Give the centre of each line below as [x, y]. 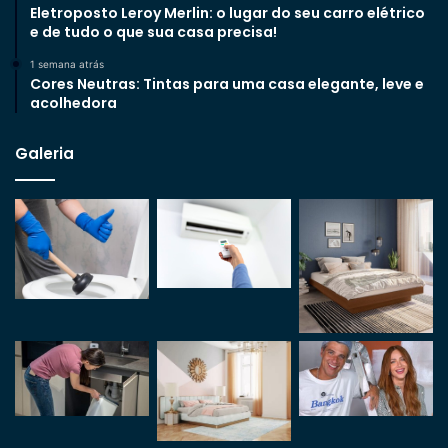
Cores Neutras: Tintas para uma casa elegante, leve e [227, 83]
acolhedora [73, 102]
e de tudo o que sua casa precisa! [153, 31]
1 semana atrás [67, 63]
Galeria [44, 153]
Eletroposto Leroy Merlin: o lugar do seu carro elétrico [227, 12]
